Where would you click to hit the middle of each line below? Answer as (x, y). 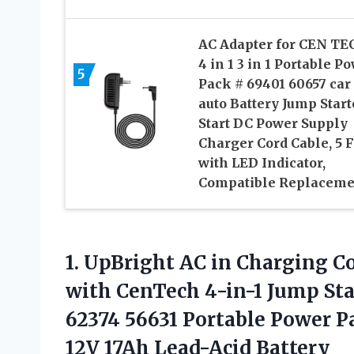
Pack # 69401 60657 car (274, 83)
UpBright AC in (158, 262)
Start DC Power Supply (273, 123)
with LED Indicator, (262, 162)
